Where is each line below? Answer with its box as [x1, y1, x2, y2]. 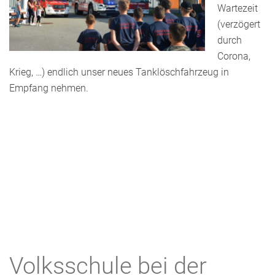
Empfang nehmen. [9, 82, 88, 94]
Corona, [217, 50, 250, 62]
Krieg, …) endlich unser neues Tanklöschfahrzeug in [9, 66, 229, 78]
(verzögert [217, 18, 260, 30]
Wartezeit [217, 2, 258, 14]
